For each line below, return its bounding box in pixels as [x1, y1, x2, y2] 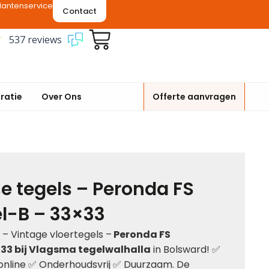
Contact [62, 5, 97, 17]
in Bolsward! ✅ [151, 243, 220, 256]
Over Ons [41, 90, 82, 103]
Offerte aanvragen [153, 91, 236, 103]
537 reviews [9, 32, 62, 46]
